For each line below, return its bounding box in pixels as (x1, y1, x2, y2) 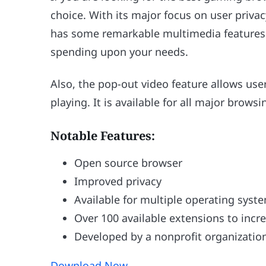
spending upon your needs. (50, 44, 189, 59)
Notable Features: (50, 127, 156, 144)
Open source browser (74, 155, 183, 170)
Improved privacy (74, 173, 162, 188)
